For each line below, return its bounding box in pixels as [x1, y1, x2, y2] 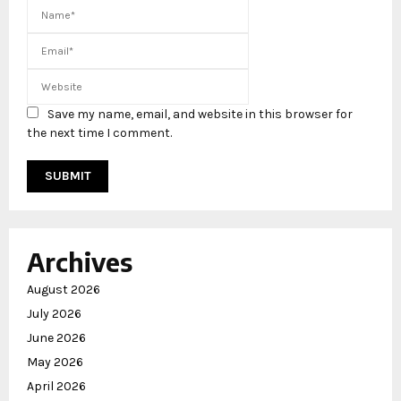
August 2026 [27, 282, 100, 298]
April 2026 [27, 379, 86, 395]
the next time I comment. [27, 125, 172, 141]
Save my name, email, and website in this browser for [47, 107, 353, 123]
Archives [27, 246, 132, 278]
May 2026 [27, 354, 83, 371]
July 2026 [27, 306, 81, 322]
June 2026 [27, 330, 86, 346]
